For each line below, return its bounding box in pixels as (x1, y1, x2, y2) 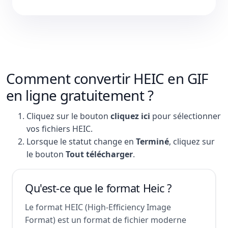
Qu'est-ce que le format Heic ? (25, 181, 172, 195)
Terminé (136, 136, 169, 147)
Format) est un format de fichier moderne (25, 214, 186, 225)
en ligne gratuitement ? (6, 85, 154, 105)
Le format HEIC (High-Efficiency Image (25, 202, 171, 213)
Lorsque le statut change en (26, 136, 136, 147)
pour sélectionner (150, 110, 221, 122)
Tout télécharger (66, 149, 133, 160)
